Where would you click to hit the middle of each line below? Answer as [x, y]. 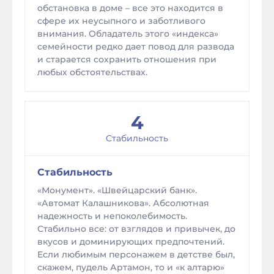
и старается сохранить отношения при [127, 59]
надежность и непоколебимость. [112, 216]
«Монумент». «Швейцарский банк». [117, 190]
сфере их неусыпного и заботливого [121, 21]
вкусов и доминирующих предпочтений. [131, 242]
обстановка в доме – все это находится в [130, 8]
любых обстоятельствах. [92, 72]
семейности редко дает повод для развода [136, 46]
